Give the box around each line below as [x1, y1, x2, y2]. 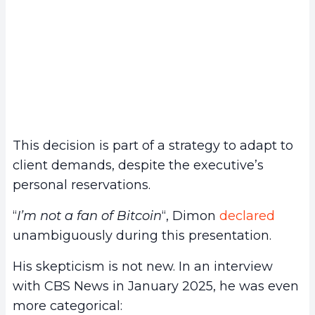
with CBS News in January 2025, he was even [13, 278, 299, 295]
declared [219, 208, 275, 224]
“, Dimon [162, 208, 219, 224]
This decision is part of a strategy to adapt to [13, 138, 293, 154]
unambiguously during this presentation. [13, 228, 271, 244]
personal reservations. [13, 177, 150, 193]
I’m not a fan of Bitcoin [17, 208, 162, 224]
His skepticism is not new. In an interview [13, 259, 273, 275]
